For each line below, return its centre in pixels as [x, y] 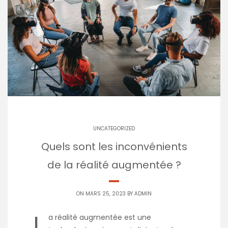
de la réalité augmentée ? [114, 165]
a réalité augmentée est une [100, 217]
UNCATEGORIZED [114, 128]
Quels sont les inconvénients [114, 146]
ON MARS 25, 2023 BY [105, 193]
